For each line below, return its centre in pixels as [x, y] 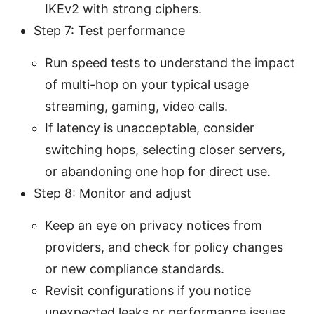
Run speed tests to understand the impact [170, 62]
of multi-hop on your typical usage [147, 84]
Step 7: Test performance [109, 30]
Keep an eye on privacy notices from [153, 225]
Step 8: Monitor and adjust [112, 193]
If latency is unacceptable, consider [150, 128]
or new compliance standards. [135, 268]
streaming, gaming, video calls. [136, 106]
